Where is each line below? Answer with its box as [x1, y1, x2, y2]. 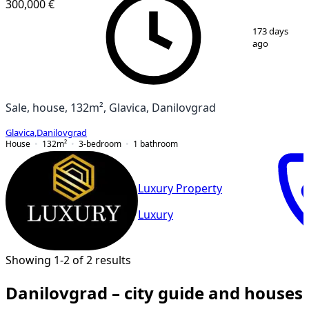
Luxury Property [138, 183, 222, 195]
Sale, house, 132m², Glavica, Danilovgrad [6, 101, 216, 113]
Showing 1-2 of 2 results [6, 254, 131, 266]
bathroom [140, 139, 178, 148]
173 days [252, 26, 288, 36]
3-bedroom [79, 139, 121, 148]
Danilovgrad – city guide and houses [6, 284, 303, 301]
